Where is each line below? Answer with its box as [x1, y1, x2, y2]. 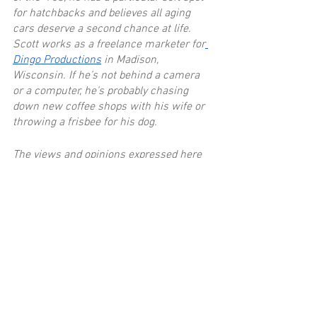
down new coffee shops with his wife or [13, 99, 207, 114]
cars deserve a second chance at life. [13, 21, 194, 36]
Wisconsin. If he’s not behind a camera [13, 68, 202, 83]
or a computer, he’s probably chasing [13, 83, 191, 98]
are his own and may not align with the [13, 163, 203, 178]
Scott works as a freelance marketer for [13, 37, 205, 52]
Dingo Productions [13, 52, 101, 67]
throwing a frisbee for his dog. [13, 115, 157, 129]
